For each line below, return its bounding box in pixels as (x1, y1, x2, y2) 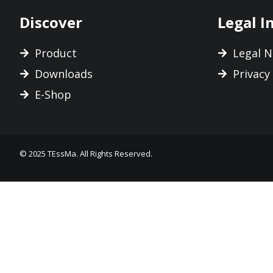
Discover (19, 12, 82, 32)
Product (35, 45, 77, 60)
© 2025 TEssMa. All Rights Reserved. (19, 147, 152, 159)
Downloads (35, 66, 93, 81)
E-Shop (35, 87, 71, 102)
